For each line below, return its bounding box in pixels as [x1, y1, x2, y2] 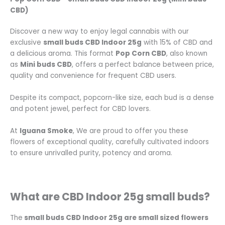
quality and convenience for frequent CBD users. [10, 70, 176, 80]
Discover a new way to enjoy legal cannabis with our [10, 26, 189, 36]
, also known [166, 48, 207, 58]
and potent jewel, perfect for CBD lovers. [10, 103, 151, 114]
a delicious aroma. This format [10, 48, 116, 58]
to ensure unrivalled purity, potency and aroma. [10, 148, 172, 158]
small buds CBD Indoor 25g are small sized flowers [23, 213, 208, 223]
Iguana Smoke [20, 126, 73, 136]
